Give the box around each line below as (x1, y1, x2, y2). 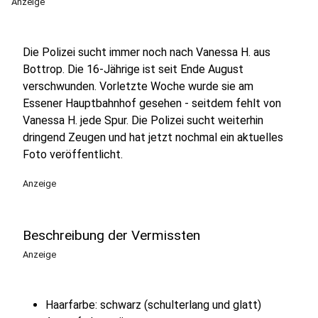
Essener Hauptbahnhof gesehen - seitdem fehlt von (23, 97, 281, 110)
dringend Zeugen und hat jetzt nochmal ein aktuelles (23, 131, 283, 144)
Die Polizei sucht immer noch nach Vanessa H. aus (23, 45, 270, 59)
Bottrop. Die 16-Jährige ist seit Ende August (23, 62, 243, 76)
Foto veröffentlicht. (23, 148, 123, 161)
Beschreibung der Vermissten (23, 227, 200, 243)
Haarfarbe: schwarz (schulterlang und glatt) (45, 298, 261, 312)
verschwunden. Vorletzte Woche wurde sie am (23, 79, 253, 93)
